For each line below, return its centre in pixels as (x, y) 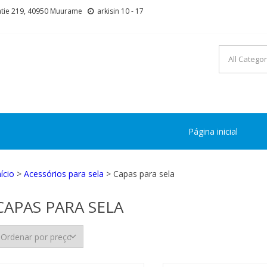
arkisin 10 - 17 (119, 11)
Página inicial (213, 131)
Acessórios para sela (64, 174)
